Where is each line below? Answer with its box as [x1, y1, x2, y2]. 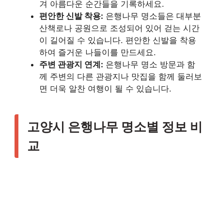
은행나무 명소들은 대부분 [103, 11, 201, 21]
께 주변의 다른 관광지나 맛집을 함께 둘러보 [39, 72, 202, 82]
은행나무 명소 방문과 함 [103, 60, 195, 70]
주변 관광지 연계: [39, 60, 103, 70]
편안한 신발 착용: [39, 11, 103, 21]
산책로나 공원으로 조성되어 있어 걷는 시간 [39, 23, 200, 33]
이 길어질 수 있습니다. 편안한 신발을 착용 [39, 35, 196, 46]
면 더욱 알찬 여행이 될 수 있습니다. [39, 84, 171, 94]
